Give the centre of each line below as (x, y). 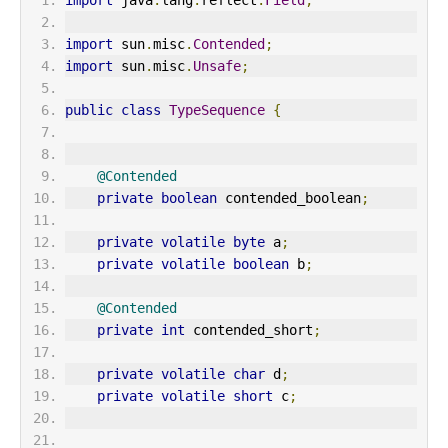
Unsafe (217, 65)
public (89, 109)
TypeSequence (217, 109)
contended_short (249, 329)
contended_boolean (289, 197)
